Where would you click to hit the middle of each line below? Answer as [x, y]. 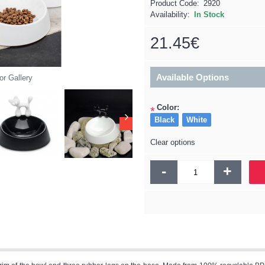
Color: [168, 107]
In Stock [209, 14]
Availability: [170, 14]
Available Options [193, 77]
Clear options [173, 142]
